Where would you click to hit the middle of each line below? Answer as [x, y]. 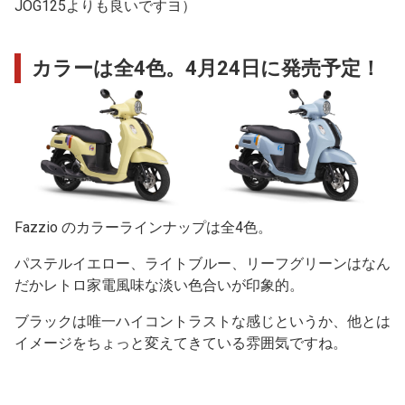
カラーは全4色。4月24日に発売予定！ [206, 68]
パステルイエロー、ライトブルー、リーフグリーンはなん [202, 264]
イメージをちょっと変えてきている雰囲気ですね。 [181, 344]
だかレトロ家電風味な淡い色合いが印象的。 [159, 286]
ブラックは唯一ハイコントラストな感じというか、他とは [202, 322]
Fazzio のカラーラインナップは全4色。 [143, 228]
